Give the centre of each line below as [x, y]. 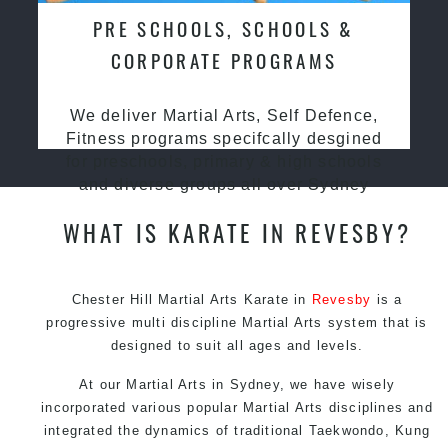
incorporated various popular [142, 407]
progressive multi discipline [144, 322]
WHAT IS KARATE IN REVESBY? [237, 232]
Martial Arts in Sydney [203, 384]
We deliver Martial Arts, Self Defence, [224, 115]
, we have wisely [337, 384]
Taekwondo [346, 430]
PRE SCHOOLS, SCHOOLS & [224, 28]
